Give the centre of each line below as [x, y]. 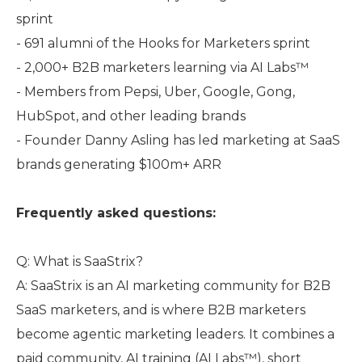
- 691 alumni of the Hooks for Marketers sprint [163, 43]
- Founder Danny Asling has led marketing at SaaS [178, 140]
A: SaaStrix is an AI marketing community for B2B [173, 286]
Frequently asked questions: [116, 213]
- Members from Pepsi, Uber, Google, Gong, [156, 92]
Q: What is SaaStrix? [80, 261]
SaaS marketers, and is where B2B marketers [161, 310]
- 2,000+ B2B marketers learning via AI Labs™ [162, 67]
